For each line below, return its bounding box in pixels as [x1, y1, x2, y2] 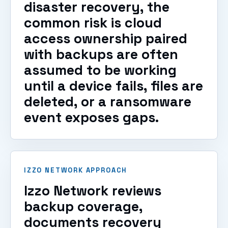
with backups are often [24, 45, 178, 63]
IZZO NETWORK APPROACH [24, 165, 128, 175]
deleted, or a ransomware [24, 93, 191, 110]
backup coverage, [24, 197, 142, 215]
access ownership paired [24, 30, 187, 47]
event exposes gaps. [24, 108, 159, 126]
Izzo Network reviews [24, 182, 161, 199]
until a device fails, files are [24, 77, 203, 95]
